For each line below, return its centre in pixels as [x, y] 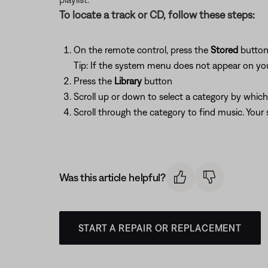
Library [128, 81]
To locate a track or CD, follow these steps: [157, 15]
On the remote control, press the [142, 50]
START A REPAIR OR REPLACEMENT [160, 228]
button [157, 81]
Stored [224, 50]
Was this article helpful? [112, 177]
